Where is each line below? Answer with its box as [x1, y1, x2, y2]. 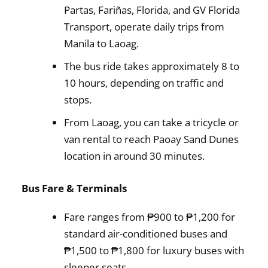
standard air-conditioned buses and [64, 226, 228, 240]
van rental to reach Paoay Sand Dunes [64, 132, 239, 147]
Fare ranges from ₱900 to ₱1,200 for [64, 209, 236, 224]
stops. [64, 93, 92, 107]
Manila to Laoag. [64, 36, 139, 51]
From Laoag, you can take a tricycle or [64, 115, 239, 130]
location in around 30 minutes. [64, 149, 205, 163]
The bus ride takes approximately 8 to [64, 59, 240, 74]
